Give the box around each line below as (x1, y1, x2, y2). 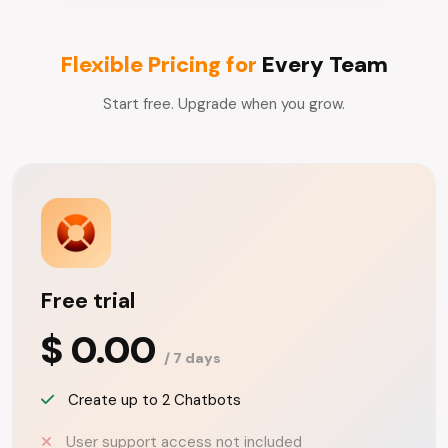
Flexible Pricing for (60, 50, 262, 79)
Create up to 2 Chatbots (64, 390, 241, 410)
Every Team (261, 50, 388, 79)
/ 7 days (164, 349, 221, 367)
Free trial (41, 286, 135, 315)
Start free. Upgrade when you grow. (103, 94, 345, 114)
